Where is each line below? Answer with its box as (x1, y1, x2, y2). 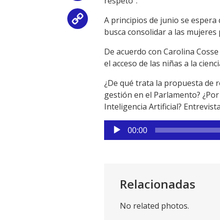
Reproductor (104, 120, 150, 131)
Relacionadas (120, 175, 195, 192)
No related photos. (120, 200, 189, 211)
